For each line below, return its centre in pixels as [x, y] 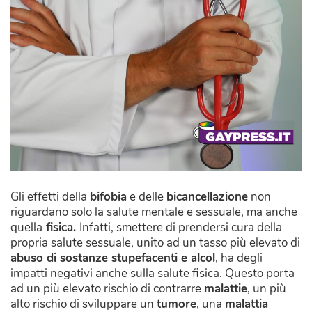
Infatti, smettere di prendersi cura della [181, 227]
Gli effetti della [50, 196]
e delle [147, 196]
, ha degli [239, 258]
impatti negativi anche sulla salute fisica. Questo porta [153, 273]
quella [26, 227]
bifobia [108, 196]
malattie [226, 288]
